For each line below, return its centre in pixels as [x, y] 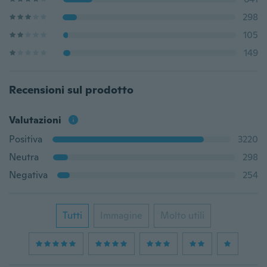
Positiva [26, 139]
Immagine [121, 215]
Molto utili [182, 215]
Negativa [28, 175]
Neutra [24, 157]
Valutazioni [35, 120]
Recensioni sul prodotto [71, 90]
